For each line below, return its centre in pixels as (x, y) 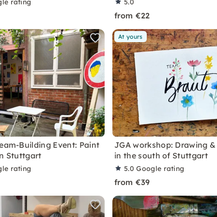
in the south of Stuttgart (161, 155)
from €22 (132, 15)
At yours (131, 37)
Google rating (160, 169)
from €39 (132, 182)
